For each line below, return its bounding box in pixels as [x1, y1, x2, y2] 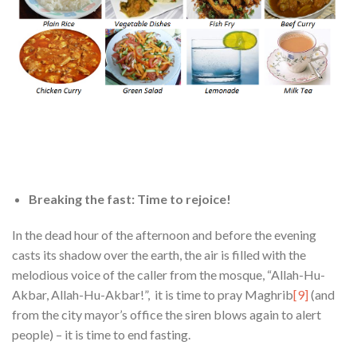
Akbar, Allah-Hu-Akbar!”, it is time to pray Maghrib [12, 287, 293, 303]
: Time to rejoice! [131, 190, 231, 206]
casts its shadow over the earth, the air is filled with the [12, 247, 306, 263]
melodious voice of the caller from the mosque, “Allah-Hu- [12, 267, 325, 283]
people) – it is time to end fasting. [12, 327, 190, 343]
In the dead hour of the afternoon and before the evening [12, 227, 316, 243]
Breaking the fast [28, 190, 131, 206]
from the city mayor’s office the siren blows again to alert [12, 307, 321, 323]
